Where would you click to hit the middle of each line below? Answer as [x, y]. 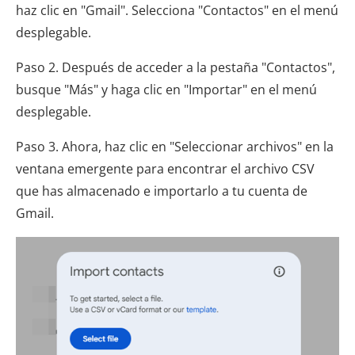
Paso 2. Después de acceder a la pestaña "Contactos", [176, 67]
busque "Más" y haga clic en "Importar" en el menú [166, 89]
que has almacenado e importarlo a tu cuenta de [162, 191]
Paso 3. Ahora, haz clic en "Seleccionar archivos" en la [175, 146]
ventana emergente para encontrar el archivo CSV [165, 168]
